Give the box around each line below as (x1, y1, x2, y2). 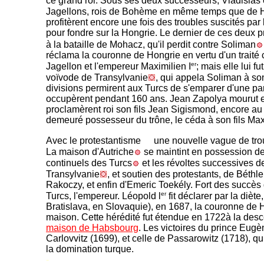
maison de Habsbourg (46, 223, 138, 233)
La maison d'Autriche (46, 146, 134, 157)
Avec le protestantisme (46, 135, 141, 146)
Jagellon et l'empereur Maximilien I (46, 61, 191, 71)
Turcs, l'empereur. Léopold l (46, 191, 161, 202)
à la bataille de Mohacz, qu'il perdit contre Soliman (46, 39, 256, 49)
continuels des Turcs (46, 157, 132, 168)
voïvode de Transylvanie (46, 72, 148, 82)
